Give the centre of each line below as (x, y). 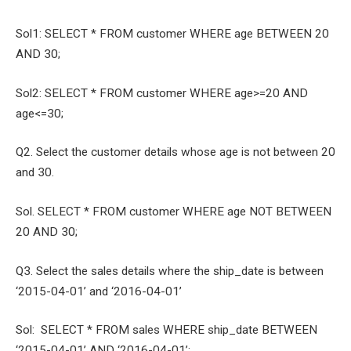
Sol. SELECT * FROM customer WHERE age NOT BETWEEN (174, 211)
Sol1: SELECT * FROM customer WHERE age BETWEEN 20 (172, 34)
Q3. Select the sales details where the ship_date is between (170, 271)
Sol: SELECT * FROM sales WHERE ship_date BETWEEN (166, 330)
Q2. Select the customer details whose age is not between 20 (175, 152)
